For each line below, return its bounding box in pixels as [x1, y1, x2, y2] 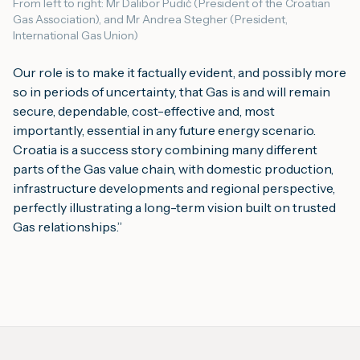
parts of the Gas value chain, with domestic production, [13, 161, 333, 177]
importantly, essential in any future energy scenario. [13, 122, 318, 138]
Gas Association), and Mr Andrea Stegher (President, [13, 12, 288, 27]
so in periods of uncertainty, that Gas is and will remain [13, 84, 330, 100]
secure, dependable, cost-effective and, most [13, 103, 275, 119]
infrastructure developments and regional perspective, [13, 180, 335, 196]
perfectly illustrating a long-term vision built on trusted [13, 199, 336, 215]
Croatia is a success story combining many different [13, 141, 317, 157]
